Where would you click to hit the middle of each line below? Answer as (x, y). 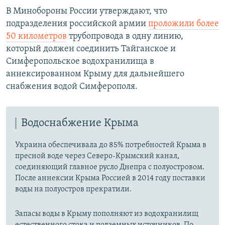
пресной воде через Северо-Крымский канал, (97, 156)
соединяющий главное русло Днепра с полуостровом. (110, 167)
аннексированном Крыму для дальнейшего (95, 74)
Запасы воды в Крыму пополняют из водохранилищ (107, 214)
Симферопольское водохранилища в (80, 61)
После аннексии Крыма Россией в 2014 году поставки (110, 178)
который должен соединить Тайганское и (91, 49)
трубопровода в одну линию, (125, 36)
